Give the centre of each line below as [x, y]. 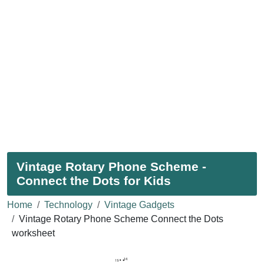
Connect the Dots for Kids [94, 180]
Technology [68, 204]
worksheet [33, 233]
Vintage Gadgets [139, 204]
